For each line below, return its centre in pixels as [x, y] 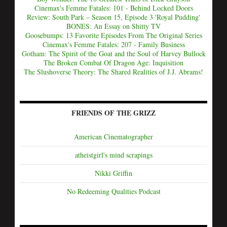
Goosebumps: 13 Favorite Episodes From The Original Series [113, 35]
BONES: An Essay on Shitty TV [113, 26]
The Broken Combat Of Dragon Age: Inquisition [113, 62]
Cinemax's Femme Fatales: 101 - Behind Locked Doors [113, 8]
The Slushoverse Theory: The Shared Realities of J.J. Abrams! [113, 71]
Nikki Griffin [113, 173]
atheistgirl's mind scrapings [113, 155]
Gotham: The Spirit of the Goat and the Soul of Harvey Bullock [113, 53]
